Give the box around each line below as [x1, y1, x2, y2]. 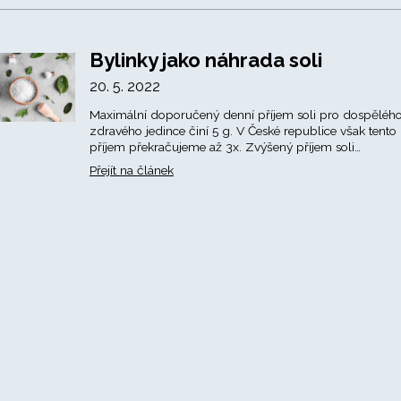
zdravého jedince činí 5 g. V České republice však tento [89, 124, 397, 138]
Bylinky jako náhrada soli [89, 48, 322, 72]
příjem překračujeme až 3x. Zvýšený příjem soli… [89, 140, 361, 154]
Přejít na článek [89, 163, 174, 177]
